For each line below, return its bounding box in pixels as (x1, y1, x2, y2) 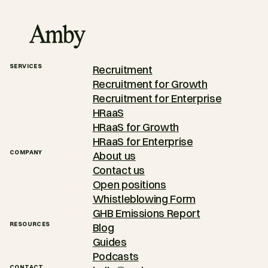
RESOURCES (10, 220, 50, 229)
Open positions (92, 178, 166, 192)
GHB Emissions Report (92, 206, 200, 221)
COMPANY (10, 148, 42, 157)
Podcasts (92, 249, 139, 264)
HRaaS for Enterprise (92, 135, 193, 149)
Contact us (92, 163, 145, 178)
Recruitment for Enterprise (92, 92, 222, 106)
